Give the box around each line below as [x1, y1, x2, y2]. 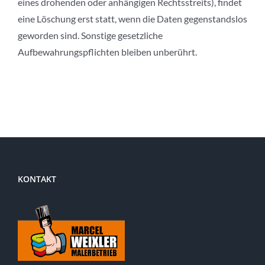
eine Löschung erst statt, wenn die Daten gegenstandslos [18, 13, 247, 25]
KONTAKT [18, 173, 56, 185]
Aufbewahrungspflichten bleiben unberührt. [18, 46, 197, 58]
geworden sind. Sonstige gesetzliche [18, 30, 163, 41]
